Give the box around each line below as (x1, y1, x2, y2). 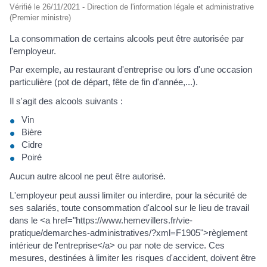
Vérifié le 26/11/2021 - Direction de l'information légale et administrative (10, 2, 254, 11)
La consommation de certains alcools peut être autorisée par (10, 33, 244, 44)
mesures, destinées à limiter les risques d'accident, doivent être (10, 252, 256, 263)
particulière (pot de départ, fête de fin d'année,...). (10, 77, 198, 87)
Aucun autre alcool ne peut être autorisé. (10, 171, 166, 182)
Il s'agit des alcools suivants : (10, 95, 123, 106)
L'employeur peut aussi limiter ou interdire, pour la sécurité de (10, 190, 247, 200)
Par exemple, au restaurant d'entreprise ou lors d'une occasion (10, 64, 252, 74)
